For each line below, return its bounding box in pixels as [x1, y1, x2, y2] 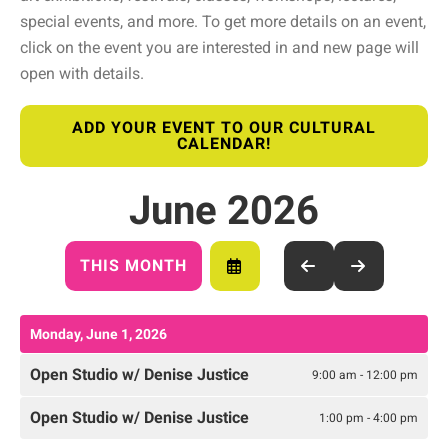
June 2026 [129, 187, 319, 235]
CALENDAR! [177, 134, 271, 154]
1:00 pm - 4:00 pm [319, 410, 418, 425]
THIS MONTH [79, 256, 187, 276]
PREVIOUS [307, 294, 391, 314]
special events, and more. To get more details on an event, [20, 12, 426, 32]
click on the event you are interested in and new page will [20, 38, 419, 58]
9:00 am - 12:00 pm [312, 367, 418, 382]
